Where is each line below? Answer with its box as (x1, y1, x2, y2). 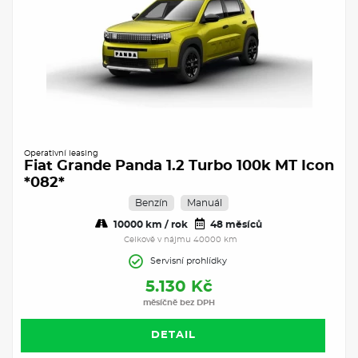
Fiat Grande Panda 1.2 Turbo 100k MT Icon (24, 158, 334, 173)
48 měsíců (207, 219, 262, 229)
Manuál (187, 197, 222, 208)
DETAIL (150, 329, 196, 340)
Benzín (135, 197, 168, 208)
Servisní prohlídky (150, 256, 227, 265)
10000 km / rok (110, 219, 188, 229)
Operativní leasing (24, 149, 98, 157)
